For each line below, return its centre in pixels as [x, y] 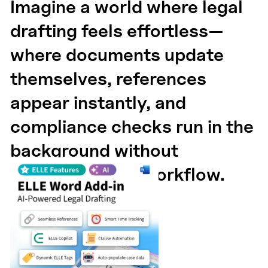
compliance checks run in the [132, 127]
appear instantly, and [98, 103]
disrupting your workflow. [118, 174]
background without [95, 150]
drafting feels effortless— [117, 31]
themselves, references [109, 79]
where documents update [117, 55]
